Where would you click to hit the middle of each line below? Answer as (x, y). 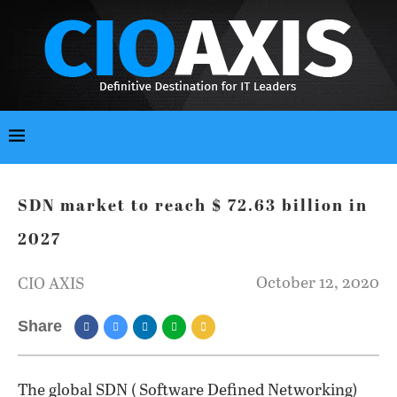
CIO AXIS (51, 284)
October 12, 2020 (318, 284)
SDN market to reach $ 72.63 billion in (193, 207)
